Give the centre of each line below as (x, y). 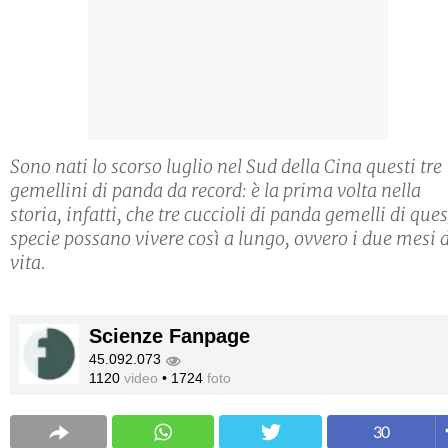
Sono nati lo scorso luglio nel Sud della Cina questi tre (226, 167)
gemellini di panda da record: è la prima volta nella (215, 191)
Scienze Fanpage (169, 336)
